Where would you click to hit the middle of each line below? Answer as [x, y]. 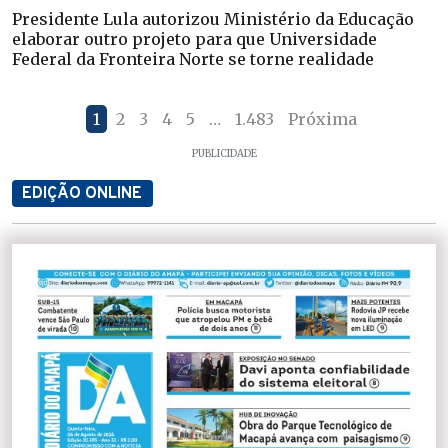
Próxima [322, 119]
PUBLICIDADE [224, 154]
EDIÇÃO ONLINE [82, 193]
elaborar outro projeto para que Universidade [194, 39]
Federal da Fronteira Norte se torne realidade [193, 59]
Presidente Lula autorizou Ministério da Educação [213, 19]
